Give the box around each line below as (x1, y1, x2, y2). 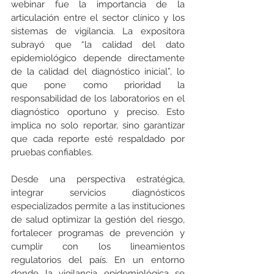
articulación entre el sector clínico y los (11, 12, 185, 24)
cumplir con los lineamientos (11, 241, 185, 253)
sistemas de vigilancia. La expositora (11, 26, 185, 37)
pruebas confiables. (11, 147, 93, 158)
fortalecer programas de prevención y (11, 228, 185, 239)
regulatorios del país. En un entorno (11, 254, 185, 266)
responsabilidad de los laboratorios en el (11, 93, 185, 105)
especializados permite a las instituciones (11, 201, 185, 212)
